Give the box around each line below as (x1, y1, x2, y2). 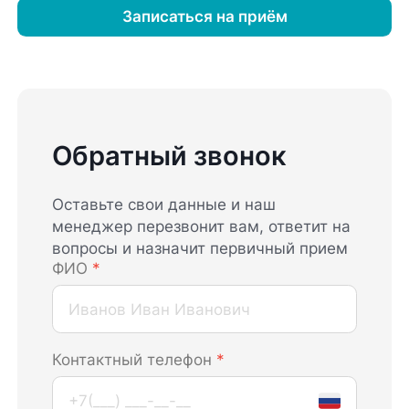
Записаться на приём (121, 7, 288, 26)
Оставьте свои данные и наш (52, 195, 277, 215)
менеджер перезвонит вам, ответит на (52, 217, 351, 236)
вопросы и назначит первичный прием (52, 239, 349, 258)
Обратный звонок (52, 140, 288, 173)
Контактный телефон (52, 351, 217, 370)
